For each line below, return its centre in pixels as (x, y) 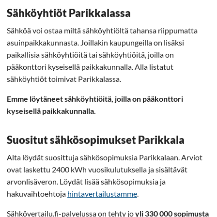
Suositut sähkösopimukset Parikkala (96, 139)
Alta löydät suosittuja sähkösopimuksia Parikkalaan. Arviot (105, 157)
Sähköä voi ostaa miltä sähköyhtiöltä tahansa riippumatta (102, 30)
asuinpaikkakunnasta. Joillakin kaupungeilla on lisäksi (95, 42)
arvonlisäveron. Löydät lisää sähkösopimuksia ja (86, 181)
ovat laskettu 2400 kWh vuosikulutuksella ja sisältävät (97, 169)
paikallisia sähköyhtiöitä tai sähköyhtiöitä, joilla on (90, 54)
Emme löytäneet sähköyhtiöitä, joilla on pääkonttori (95, 98)
